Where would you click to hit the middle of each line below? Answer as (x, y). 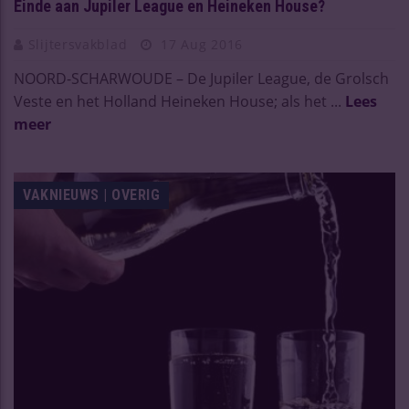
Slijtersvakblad (79, 45)
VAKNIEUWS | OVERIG (91, 195)
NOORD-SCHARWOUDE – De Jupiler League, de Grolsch (201, 79)
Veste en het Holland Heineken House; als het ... (179, 102)
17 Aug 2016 (200, 45)
